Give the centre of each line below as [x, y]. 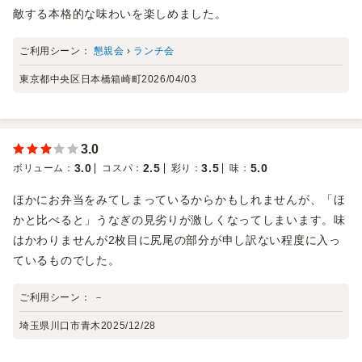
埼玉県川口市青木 [60, 325]
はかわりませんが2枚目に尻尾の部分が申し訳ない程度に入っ [177, 240]
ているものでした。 [67, 260]
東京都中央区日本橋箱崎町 [81, 79]
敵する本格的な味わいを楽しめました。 [120, 13]
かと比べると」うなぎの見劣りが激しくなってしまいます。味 [179, 219]
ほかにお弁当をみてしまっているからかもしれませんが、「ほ [179, 199]
